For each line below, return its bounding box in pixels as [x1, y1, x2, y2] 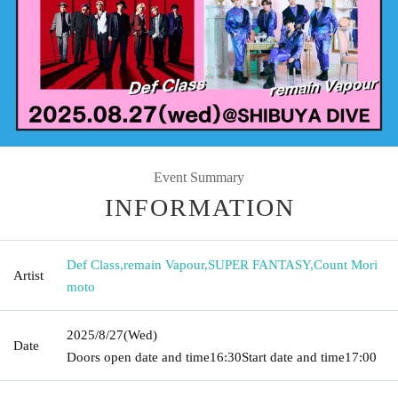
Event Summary [154, 169, 244, 185]
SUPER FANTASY [208, 257, 310, 272]
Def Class [67, 257, 120, 272]
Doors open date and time [67, 349, 210, 364]
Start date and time [242, 349, 345, 364]
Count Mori [314, 257, 378, 272]
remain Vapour [123, 257, 204, 272]
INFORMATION [105, 193, 295, 221]
